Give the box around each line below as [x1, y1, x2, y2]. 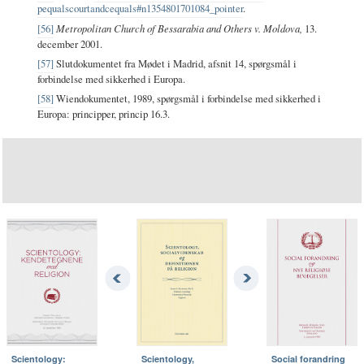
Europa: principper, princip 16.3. [37, 106, 171, 121]
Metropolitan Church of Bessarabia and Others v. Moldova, [56, 20, 303, 35]
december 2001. [37, 36, 103, 51]
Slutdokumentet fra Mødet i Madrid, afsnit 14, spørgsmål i [54, 55, 297, 71]
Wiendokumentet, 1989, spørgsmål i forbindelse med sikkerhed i [54, 90, 322, 106]
